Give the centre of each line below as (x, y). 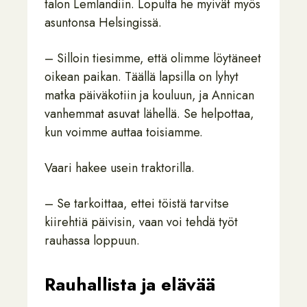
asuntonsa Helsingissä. (103, 23)
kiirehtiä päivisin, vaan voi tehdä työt (141, 222)
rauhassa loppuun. (92, 241)
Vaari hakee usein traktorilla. (120, 168)
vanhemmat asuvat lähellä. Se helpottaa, (149, 114)
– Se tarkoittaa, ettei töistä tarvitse (137, 204)
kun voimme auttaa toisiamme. (124, 132)
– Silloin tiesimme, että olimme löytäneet (153, 58)
